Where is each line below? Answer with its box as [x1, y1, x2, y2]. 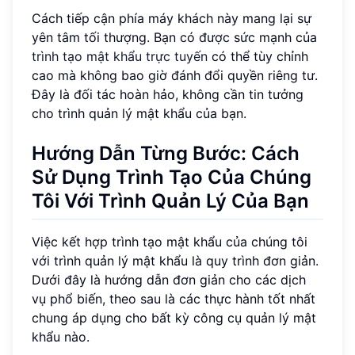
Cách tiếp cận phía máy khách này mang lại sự [32, 10, 311, 26]
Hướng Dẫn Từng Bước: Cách [32, 141, 300, 165]
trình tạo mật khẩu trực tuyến [32, 48, 208, 64]
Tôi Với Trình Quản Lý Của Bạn [32, 189, 309, 212]
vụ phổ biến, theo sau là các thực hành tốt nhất [32, 291, 315, 307]
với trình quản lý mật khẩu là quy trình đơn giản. [32, 253, 319, 269]
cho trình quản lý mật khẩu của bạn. [32, 105, 246, 121]
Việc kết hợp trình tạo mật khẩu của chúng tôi [32, 234, 307, 250]
